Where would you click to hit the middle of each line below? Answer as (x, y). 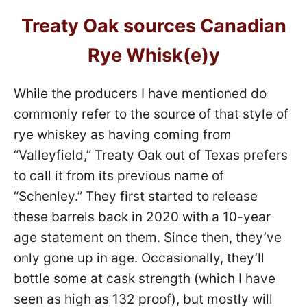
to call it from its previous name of (119, 175)
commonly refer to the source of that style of (151, 114)
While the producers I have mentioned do (140, 93)
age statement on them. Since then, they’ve (148, 237)
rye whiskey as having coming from (123, 134)
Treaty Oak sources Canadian (153, 25)
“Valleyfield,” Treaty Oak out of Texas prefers (151, 155)
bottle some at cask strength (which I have (145, 278)
